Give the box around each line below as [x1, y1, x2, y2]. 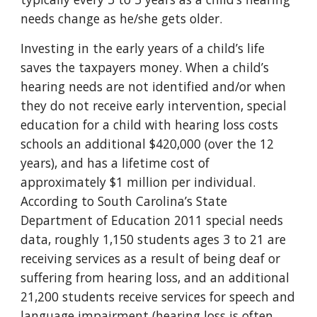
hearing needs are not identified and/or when [21, 78, 287, 95]
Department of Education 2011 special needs [21, 212, 284, 229]
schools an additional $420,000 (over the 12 [21, 135, 275, 152]
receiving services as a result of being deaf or [21, 250, 281, 267]
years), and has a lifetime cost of [21, 154, 210, 171]
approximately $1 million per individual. [21, 173, 256, 190]
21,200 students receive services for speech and [21, 288, 296, 305]
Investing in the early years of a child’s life [21, 40, 265, 57]
